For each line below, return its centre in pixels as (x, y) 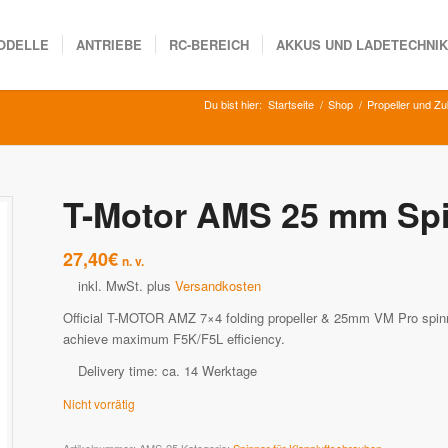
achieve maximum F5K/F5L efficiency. (173, 339)
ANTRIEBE (109, 44)
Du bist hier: (233, 104)
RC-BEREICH (209, 44)
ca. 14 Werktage (209, 371)
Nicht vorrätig (98, 404)
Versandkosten (217, 285)
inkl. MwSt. (110, 285)
